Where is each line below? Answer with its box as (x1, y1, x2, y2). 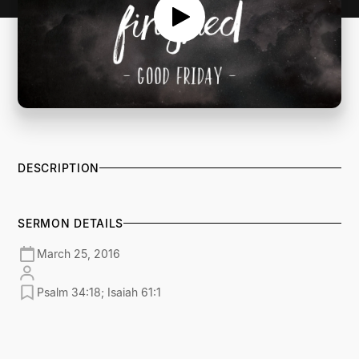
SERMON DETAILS (18, 216, 124, 230)
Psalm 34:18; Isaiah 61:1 (37, 285, 162, 300)
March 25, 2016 (37, 247, 121, 261)
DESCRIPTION (18, 160, 100, 175)
